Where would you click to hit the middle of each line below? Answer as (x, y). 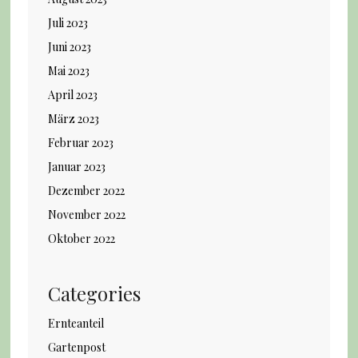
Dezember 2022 (86, 190)
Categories (94, 293)
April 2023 (72, 94)
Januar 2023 (76, 166)
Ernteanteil (76, 323)
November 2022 (86, 214)
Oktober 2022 (81, 238)
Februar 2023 (80, 142)
